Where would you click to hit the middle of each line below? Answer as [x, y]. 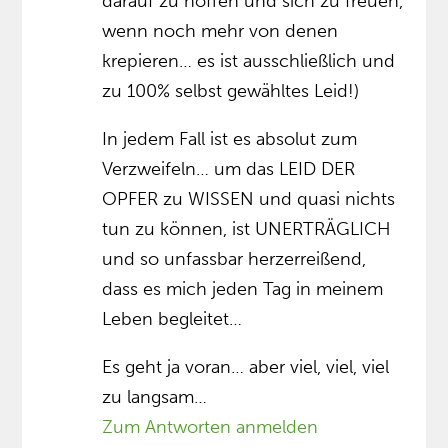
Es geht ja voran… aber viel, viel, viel [246, 367]
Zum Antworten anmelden [210, 427]
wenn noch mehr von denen [220, 31]
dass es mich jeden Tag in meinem [243, 289]
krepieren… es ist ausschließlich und [249, 61]
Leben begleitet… [172, 319]
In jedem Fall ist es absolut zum [230, 139]
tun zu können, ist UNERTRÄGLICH [247, 229]
